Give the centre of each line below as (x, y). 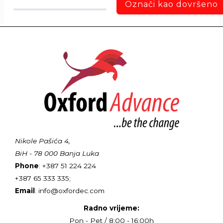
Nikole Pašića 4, (43, 141)
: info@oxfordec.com (70, 190)
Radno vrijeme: (111, 208)
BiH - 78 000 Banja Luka (57, 153)
